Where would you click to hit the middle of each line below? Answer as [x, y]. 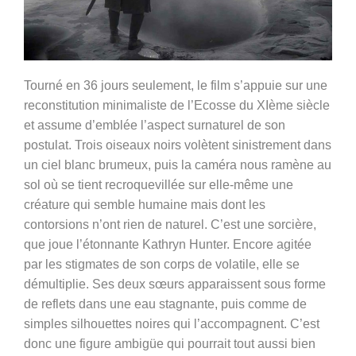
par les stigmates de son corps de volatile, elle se [162, 264]
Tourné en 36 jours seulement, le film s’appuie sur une [176, 85]
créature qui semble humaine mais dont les [145, 204]
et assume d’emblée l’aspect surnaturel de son [155, 125]
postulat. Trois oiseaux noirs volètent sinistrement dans [178, 145]
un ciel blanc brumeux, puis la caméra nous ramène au [178, 164]
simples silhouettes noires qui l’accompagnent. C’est [172, 323]
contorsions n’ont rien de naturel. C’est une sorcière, [170, 224]
